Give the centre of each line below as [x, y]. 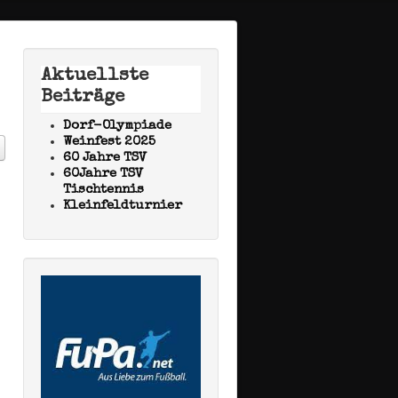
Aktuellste [95, 76]
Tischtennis [103, 190]
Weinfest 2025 [109, 142]
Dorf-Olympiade [117, 126]
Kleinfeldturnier [123, 206]
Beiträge [83, 97]
